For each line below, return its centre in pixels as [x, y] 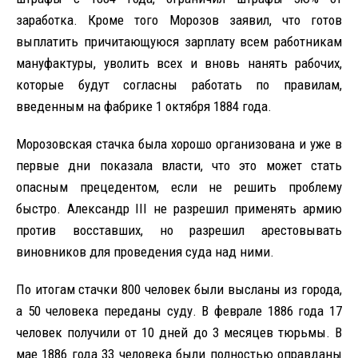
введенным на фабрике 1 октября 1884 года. [144, 106]
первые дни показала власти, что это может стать [179, 165]
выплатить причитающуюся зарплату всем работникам [179, 41]
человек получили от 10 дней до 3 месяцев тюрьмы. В [179, 332]
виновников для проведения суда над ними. [145, 251]
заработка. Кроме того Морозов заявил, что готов [179, 20]
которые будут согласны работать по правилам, [179, 84]
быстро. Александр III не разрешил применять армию [179, 208]
